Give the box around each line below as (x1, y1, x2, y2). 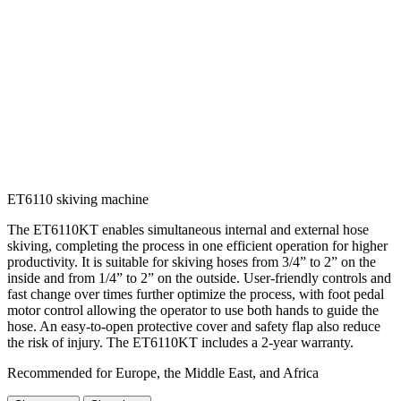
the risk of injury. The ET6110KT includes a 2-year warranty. (7, 335, 354, 351)
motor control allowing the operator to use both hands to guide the (7, 303, 379, 319)
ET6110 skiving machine (7, 192, 149, 208)
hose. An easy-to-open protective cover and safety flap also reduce (7, 319, 380, 335)
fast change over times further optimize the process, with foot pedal (7, 286, 384, 303)
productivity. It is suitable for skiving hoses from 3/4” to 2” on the (7, 254, 376, 270)
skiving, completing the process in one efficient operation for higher (7, 238, 388, 254)
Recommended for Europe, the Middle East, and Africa (7, 365, 319, 381)
